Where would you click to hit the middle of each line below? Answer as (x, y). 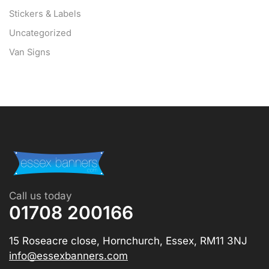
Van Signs (30, 53)
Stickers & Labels (45, 14)
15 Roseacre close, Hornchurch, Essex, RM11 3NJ (128, 241)
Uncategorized (40, 33)
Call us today (41, 196)
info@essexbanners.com (68, 256)
